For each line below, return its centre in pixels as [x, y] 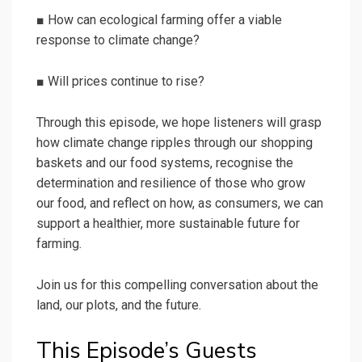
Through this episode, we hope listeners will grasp [179, 123]
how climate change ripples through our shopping [175, 143]
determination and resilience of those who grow [171, 183]
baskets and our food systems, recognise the [165, 163]
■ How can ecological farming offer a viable [159, 20]
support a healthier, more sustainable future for [168, 224]
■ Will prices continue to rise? [120, 82]
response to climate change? [118, 40]
